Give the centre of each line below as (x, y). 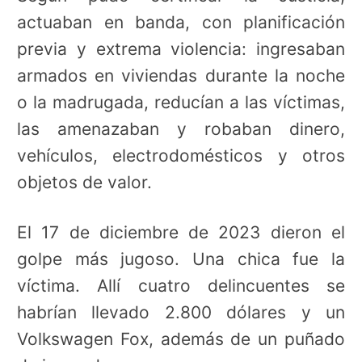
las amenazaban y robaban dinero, (181, 128)
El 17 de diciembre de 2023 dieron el (181, 233)
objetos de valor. (84, 182)
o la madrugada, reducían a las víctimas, (181, 102)
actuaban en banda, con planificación (181, 22)
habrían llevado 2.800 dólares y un (181, 313)
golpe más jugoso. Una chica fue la (181, 259)
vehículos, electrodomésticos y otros (181, 155)
